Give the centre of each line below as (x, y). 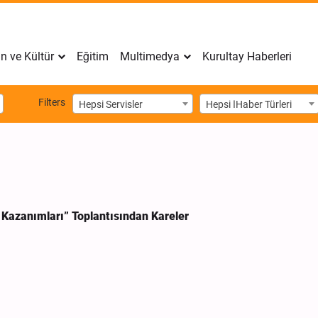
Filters (52, 103)
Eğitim (93, 56)
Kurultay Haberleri (247, 56)
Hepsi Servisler (111, 104)
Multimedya (150, 56)
